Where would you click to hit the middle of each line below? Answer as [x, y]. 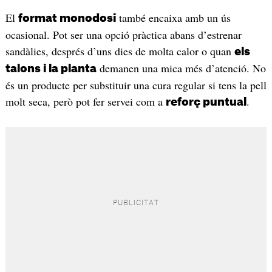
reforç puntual [206, 102]
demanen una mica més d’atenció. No [181, 68]
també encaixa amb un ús [173, 18]
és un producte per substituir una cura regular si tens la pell [136, 85]
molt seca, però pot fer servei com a [85, 102]
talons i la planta [51, 69]
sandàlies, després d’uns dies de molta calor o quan [120, 51]
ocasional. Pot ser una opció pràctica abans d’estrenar [123, 35]
